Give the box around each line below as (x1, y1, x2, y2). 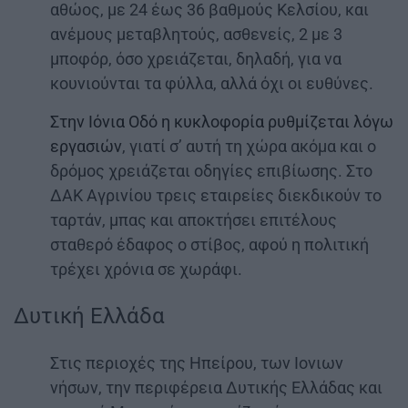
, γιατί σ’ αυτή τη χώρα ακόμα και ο (122, 137, 376, 157)
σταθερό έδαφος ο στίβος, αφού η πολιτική (50, 235, 369, 255)
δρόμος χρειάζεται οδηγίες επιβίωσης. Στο (50, 161, 372, 181)
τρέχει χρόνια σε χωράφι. (50, 260, 242, 280)
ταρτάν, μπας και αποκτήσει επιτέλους (50, 210, 337, 230)
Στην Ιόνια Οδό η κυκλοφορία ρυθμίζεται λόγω (50, 112, 393, 132)
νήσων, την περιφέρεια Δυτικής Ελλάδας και (50, 378, 382, 398)
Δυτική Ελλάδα (14, 303, 165, 330)
